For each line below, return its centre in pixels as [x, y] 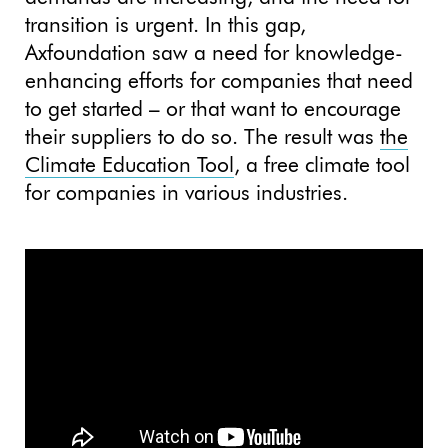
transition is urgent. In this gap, [165, 26]
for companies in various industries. [186, 194]
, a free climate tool [322, 166]
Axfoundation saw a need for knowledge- [214, 54]
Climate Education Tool [129, 166]
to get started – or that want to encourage [213, 110]
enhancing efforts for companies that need [219, 82]
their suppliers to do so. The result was [202, 138]
